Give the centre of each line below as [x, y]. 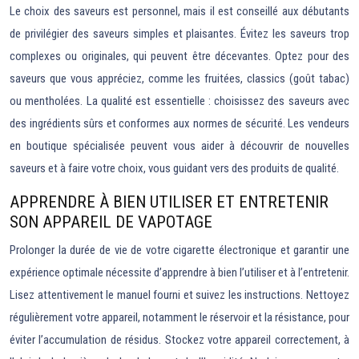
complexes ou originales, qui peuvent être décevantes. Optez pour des [179, 56]
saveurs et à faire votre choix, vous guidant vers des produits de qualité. [174, 168]
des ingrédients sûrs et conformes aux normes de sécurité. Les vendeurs [179, 123]
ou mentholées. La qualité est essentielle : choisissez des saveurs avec [179, 101]
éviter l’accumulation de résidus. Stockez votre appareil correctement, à [179, 340]
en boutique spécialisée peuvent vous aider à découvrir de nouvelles [179, 146]
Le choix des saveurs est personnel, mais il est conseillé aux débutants [179, 11]
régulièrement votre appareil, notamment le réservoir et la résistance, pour [179, 317]
